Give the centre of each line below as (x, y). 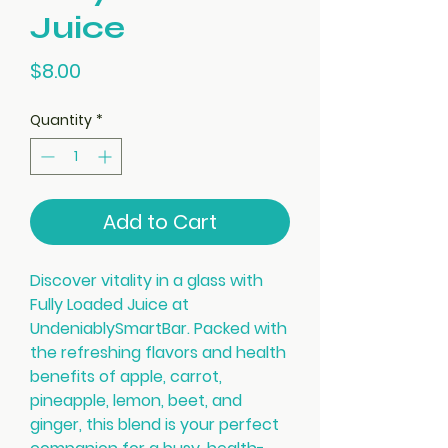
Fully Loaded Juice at (109, 304)
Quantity (61, 120)
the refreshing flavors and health (158, 352)
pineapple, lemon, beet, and (136, 400)
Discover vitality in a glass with (146, 280)
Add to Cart (160, 222)
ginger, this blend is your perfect (154, 424)
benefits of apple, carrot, (126, 376)
